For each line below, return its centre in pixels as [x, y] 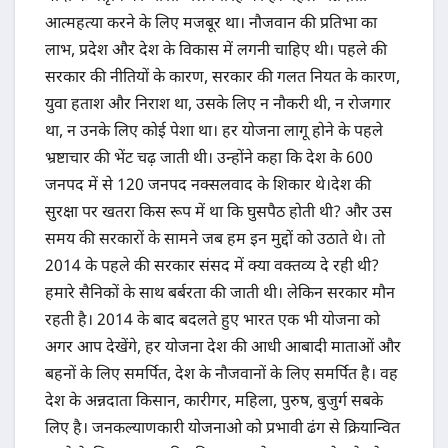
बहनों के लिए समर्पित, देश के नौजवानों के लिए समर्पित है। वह [221, 376]
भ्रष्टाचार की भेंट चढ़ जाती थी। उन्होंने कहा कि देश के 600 [209, 160]
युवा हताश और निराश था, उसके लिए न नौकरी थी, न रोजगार [218, 106]
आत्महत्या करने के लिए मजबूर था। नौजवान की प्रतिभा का [211, 25]
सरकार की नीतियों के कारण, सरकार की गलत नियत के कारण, [222, 79]
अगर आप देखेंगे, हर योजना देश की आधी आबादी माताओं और [223, 349]
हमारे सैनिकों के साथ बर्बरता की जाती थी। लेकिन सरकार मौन [220, 295]
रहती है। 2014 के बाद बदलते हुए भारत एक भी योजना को [212, 322]
